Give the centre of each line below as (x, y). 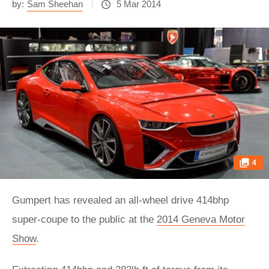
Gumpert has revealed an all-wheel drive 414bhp (120, 200)
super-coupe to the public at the (84, 219)
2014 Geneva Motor (201, 219)
